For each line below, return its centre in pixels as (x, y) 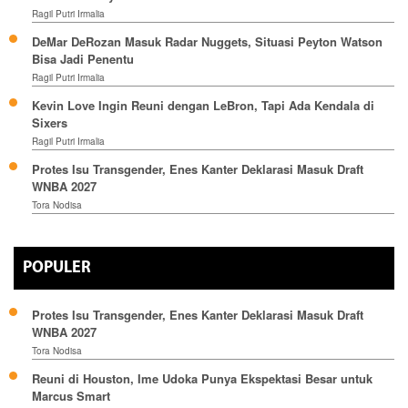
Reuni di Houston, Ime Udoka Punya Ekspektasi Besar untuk (202, 378)
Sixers (50, 122)
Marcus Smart (71, 395)
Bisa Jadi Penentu (83, 58)
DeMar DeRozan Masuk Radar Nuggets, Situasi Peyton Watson (207, 41)
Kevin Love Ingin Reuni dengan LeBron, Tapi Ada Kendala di (203, 105)
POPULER (57, 268)
